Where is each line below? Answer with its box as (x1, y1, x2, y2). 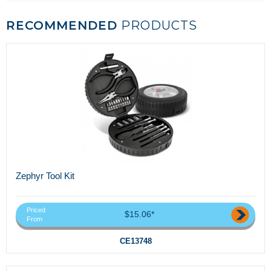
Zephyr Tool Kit (16, 171, 74, 181)
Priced (27, 206, 45, 214)
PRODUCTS (117, 18, 197, 33)
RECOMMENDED (6, 18, 117, 33)
